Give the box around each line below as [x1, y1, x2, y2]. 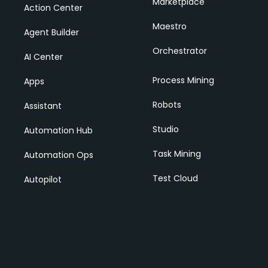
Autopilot [24, 173, 62, 185]
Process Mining [152, 74, 214, 86]
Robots [152, 98, 181, 111]
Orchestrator [152, 44, 207, 57]
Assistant [24, 99, 62, 112]
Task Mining [152, 147, 201, 160]
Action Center [24, 1, 83, 14]
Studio [152, 123, 179, 135]
